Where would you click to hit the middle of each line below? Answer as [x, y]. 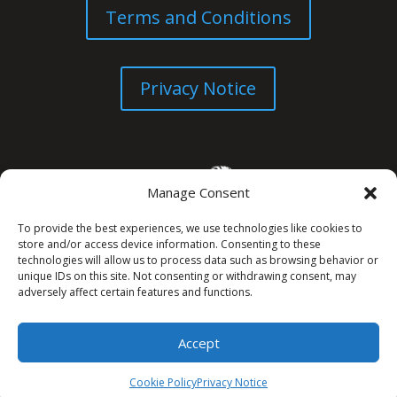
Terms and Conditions [198, 17]
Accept [198, 343]
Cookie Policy [163, 382]
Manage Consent [198, 192]
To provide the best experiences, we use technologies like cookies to [190, 228]
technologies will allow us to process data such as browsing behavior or [198, 260]
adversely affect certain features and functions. [135, 292]
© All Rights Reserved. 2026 [198, 290]
